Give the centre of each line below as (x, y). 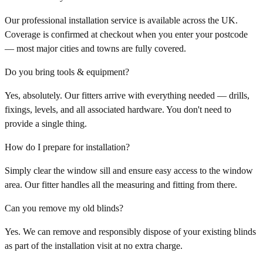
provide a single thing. (46, 124)
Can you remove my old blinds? (64, 208)
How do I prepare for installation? (67, 147)
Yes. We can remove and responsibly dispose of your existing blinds (130, 232)
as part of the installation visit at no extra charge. (94, 246)
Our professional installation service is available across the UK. (121, 21)
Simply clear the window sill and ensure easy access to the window (129, 171)
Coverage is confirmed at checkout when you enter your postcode (126, 35)
